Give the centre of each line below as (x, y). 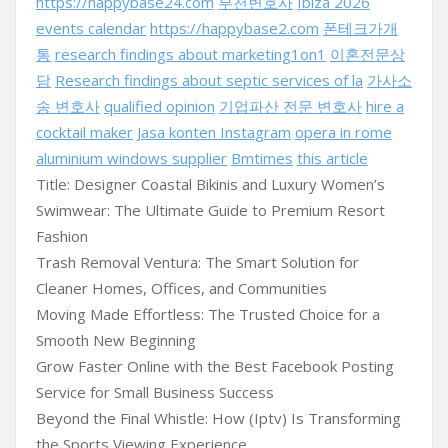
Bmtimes (262, 158)
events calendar (91, 28)
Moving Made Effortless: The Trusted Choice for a (208, 314)
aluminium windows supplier (131, 158)
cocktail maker (84, 132)
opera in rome (343, 132)
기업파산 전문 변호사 (290, 106)
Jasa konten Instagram (214, 132)
